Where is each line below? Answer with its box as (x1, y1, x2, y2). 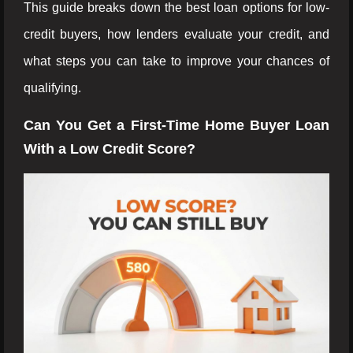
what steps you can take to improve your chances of (24, 54, 329, 68)
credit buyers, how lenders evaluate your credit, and (24, 28, 329, 41)
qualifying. (24, 81, 81, 95)
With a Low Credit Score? (24, 141, 195, 157)
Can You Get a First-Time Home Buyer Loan (24, 117, 329, 133)
